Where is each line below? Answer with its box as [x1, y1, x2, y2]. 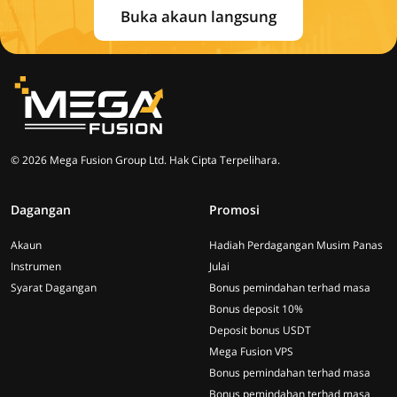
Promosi [209, 201, 260, 218]
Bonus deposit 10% [209, 301, 303, 316]
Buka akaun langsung [121, 5, 276, 27]
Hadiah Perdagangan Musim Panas [209, 237, 383, 253]
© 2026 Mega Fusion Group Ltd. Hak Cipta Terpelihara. [11, 152, 280, 167]
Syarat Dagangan [11, 280, 97, 295]
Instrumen [11, 259, 61, 274]
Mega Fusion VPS [209, 344, 293, 359]
